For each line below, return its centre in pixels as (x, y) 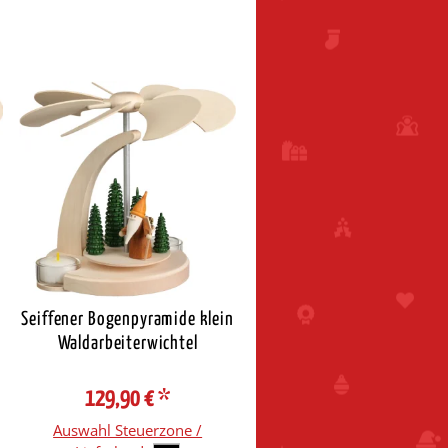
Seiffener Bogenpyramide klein (127, 319)
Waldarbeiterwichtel (127, 343)
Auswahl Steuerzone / (128, 429)
